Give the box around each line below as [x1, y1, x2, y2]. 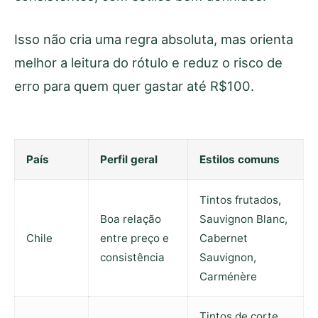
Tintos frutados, [199, 193, 281, 207]
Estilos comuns [199, 153, 280, 167]
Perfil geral [100, 153, 158, 167]
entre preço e [100, 231, 169, 246]
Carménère [199, 270, 257, 284]
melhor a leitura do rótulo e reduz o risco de [14, 55, 283, 71]
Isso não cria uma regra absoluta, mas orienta [14, 31, 293, 48]
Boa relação [100, 212, 161, 226]
